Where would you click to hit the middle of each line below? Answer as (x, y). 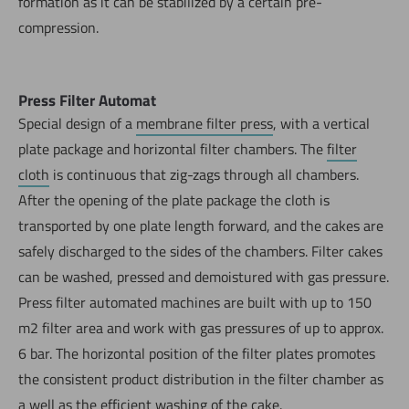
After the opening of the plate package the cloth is (174, 199)
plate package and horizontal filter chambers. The (173, 148)
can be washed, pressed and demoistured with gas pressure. (204, 276)
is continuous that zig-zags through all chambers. (204, 174)
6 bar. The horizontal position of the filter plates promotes (197, 353)
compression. (58, 27)
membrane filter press (204, 123)
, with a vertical (321, 123)
